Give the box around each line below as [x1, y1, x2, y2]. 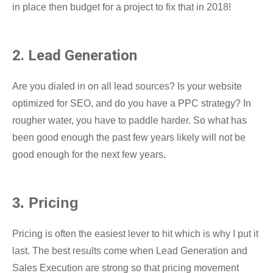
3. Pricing [12, 194, 79, 211]
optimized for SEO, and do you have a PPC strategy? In [12, 97, 251, 108]
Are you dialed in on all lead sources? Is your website [12, 80, 242, 91]
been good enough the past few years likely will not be [12, 132, 246, 143]
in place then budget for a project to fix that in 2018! [12, 1, 231, 12]
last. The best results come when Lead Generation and [12, 245, 247, 256]
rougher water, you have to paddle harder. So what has [12, 115, 247, 126]
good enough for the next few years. [12, 149, 166, 160]
